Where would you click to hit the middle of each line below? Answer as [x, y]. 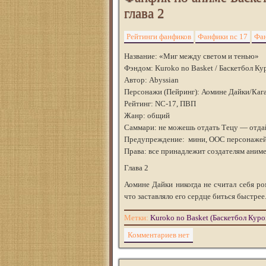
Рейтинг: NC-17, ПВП [160, 104]
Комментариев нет [159, 235]
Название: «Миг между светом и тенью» [191, 56]
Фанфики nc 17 [223, 37]
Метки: [137, 218]
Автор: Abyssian [151, 80]
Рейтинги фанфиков [159, 37]
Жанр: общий [147, 115]
